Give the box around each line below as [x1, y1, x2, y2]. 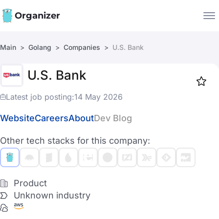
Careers [35, 113, 68, 123]
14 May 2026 [74, 92, 123, 102]
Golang [28, 43, 51, 51]
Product [14, 178, 47, 188]
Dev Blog [94, 113, 132, 123]
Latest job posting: [6, 92, 74, 102]
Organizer [15, 10, 60, 21]
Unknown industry [14, 190, 90, 200]
